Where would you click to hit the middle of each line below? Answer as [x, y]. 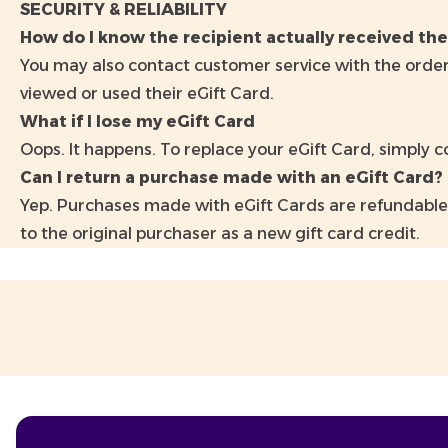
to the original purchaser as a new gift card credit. [220, 233]
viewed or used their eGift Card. [147, 93]
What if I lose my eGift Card [137, 121]
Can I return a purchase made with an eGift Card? [231, 177]
